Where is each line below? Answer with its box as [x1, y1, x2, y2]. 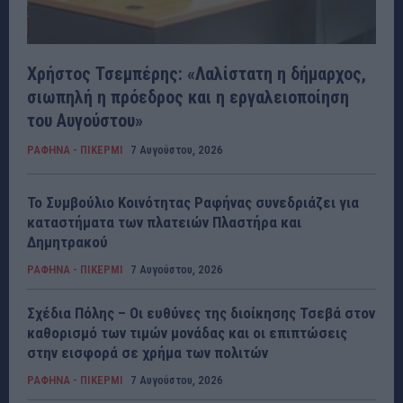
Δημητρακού [27, 233, 108, 252]
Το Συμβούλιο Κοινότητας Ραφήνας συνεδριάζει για [27, 193, 359, 212]
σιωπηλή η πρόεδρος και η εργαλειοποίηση [27, 86, 349, 109]
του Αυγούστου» [27, 110, 143, 132]
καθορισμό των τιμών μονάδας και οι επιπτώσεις [27, 324, 347, 343]
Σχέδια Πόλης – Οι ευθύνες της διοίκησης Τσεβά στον [27, 304, 375, 323]
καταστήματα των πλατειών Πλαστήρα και [27, 213, 301, 232]
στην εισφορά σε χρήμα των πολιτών [27, 344, 268, 363]
